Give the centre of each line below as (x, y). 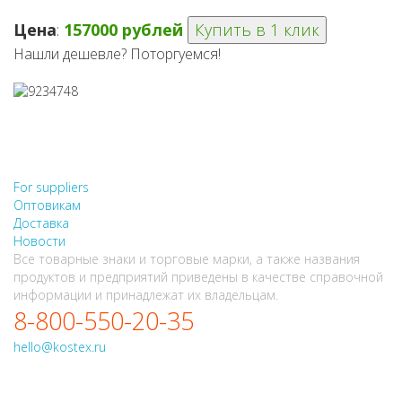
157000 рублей (123, 30)
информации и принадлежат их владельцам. (146, 295)
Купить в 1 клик (257, 30)
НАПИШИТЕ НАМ (135, 162)
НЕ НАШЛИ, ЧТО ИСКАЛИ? (199, 132)
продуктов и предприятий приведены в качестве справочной (198, 277)
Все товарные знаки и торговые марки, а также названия (187, 259)
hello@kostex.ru (60, 347)
